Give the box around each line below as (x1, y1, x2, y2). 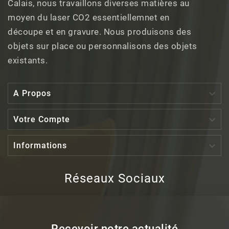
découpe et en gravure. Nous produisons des (8, 26, 191, 37)
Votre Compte (13, 114, 70, 124)
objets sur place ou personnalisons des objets (8, 40, 197, 51)
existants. (8, 55, 48, 65)
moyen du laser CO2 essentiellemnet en (8, 12, 170, 22)
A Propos (13, 88, 51, 98)
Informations (13, 140, 67, 150)
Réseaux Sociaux (64, 171, 165, 186)
